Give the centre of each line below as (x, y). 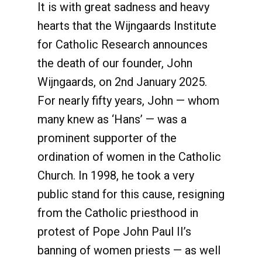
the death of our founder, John (115, 63)
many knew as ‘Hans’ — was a (112, 119)
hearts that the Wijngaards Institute (127, 26)
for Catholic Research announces (123, 44)
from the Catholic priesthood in (118, 213)
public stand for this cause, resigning (131, 194)
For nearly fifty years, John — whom (128, 101)
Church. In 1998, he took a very (116, 175)
